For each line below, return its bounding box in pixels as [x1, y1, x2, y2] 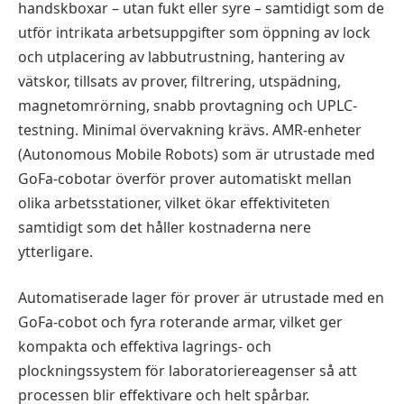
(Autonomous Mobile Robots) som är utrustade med [18, 143, 375, 164]
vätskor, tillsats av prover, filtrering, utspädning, [18, 70, 341, 91]
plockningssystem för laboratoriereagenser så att [18, 361, 357, 381]
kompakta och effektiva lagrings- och [18, 336, 271, 357]
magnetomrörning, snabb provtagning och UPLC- [18, 95, 357, 115]
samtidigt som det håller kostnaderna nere [18, 216, 311, 237]
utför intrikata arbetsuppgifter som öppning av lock [18, 22, 371, 42]
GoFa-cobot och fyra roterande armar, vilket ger [18, 312, 343, 333]
